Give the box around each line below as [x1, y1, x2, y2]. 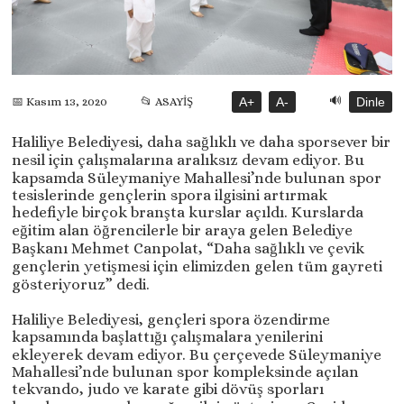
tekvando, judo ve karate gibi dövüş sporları [12, 380, 325, 398]
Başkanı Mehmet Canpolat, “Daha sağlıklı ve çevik [12, 239, 365, 257]
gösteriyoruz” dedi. [12, 275, 151, 293]
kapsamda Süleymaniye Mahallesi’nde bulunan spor [12, 169, 382, 187]
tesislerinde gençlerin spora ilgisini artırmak [12, 186, 328, 204]
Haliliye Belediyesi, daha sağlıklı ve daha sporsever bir [12, 133, 391, 151]
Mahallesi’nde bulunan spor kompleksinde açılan [12, 363, 360, 381]
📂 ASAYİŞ [141, 94, 194, 108]
